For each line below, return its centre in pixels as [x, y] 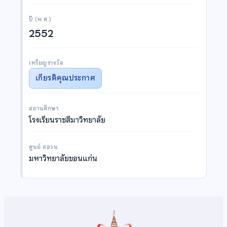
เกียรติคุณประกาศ [65, 78]
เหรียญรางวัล [46, 63]
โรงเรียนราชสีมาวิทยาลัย [67, 120]
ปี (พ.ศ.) [40, 19]
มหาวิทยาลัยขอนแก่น [63, 158]
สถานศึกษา [44, 108]
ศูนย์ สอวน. [44, 147]
